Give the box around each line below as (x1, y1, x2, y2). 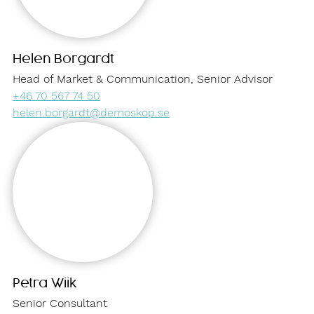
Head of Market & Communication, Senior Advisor (13, 71, 273, 86)
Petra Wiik (13, 277, 77, 289)
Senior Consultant (13, 296, 107, 310)
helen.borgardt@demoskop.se (13, 105, 170, 119)
